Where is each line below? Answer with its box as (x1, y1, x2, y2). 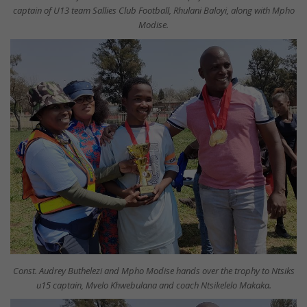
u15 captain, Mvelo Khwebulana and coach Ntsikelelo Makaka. (36, 278, 271, 291)
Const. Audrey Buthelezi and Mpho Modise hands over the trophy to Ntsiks (12, 264, 295, 277)
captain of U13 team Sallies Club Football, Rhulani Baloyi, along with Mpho (12, 4, 295, 17)
